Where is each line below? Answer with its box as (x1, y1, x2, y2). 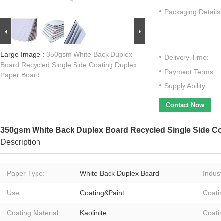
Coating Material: (7, 209, 60, 217)
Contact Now (166, 101, 204, 109)
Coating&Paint (80, 189, 124, 197)
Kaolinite (80, 209, 107, 217)
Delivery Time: (164, 53, 209, 62)
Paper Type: (7, 169, 45, 178)
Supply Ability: (164, 82, 207, 90)
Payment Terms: (164, 68, 215, 76)
